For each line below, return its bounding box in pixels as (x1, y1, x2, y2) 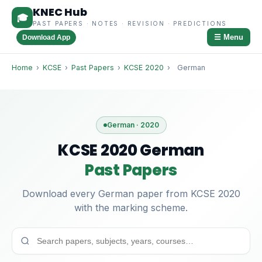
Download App (22, 33, 70, 42)
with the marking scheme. (74, 202, 188, 213)
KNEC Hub (33, 5, 87, 19)
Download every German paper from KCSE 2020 (22, 188, 240, 199)
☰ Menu (214, 33, 243, 42)
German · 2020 (106, 120, 159, 129)
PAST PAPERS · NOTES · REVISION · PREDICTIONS (33, 20, 227, 27)
